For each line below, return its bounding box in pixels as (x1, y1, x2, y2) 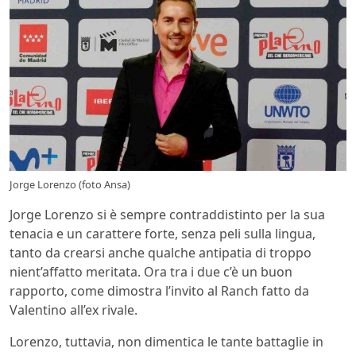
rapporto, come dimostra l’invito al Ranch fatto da (10, 282, 309, 300)
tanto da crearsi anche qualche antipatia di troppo (10, 244, 311, 262)
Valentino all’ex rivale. (10, 301, 137, 319)
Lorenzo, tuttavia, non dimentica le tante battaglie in (10, 333, 323, 351)
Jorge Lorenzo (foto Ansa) (10, 177, 130, 192)
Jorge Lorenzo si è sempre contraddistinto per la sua (10, 206, 325, 224)
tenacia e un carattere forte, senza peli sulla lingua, (10, 225, 315, 243)
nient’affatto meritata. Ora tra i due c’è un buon (10, 263, 292, 281)
